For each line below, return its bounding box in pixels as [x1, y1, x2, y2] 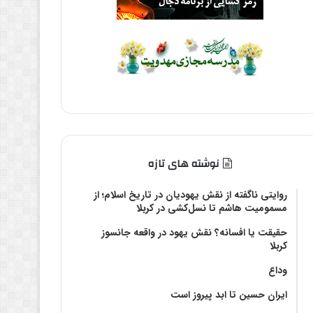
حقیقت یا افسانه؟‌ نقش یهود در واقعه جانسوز [101, 225, 287, 241]
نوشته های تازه [147, 154, 219, 174]
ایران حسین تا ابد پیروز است [170, 287, 287, 303]
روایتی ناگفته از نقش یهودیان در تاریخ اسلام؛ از [93, 187, 287, 203]
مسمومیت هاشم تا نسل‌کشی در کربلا [136, 201, 287, 217]
